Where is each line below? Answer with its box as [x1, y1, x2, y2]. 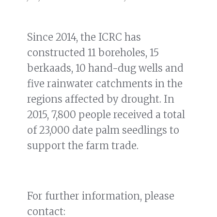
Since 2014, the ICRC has [27, 31, 141, 43]
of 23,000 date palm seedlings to [27, 124, 179, 136]
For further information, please [27, 189, 174, 202]
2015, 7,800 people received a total [27, 108, 185, 121]
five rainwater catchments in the [27, 77, 183, 90]
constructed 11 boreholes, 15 [27, 46, 159, 59]
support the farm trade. [27, 139, 139, 152]
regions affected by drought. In [27, 93, 174, 105]
